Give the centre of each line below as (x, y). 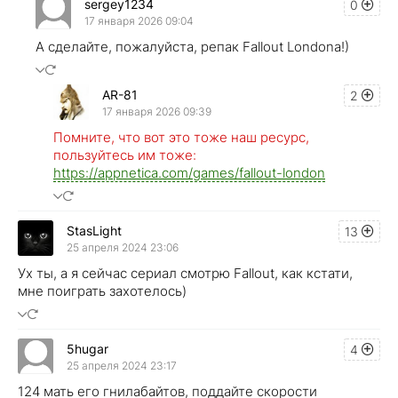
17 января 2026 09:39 (157, 111)
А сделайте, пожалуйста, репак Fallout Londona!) (192, 47)
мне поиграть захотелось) (102, 291)
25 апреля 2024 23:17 (122, 365)
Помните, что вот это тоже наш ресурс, (181, 138)
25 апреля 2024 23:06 (123, 247)
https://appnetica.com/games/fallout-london (189, 173)
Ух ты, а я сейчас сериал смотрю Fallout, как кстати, (185, 274)
